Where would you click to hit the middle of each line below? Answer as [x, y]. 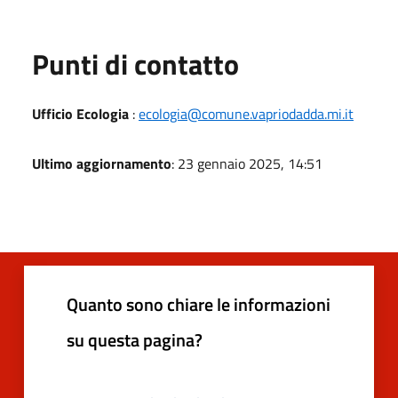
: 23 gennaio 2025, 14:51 [247, 163]
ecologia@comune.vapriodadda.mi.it [246, 113]
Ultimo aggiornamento [102, 163]
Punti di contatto [135, 64]
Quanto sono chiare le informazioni [199, 304]
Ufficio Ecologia [80, 113]
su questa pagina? [135, 339]
